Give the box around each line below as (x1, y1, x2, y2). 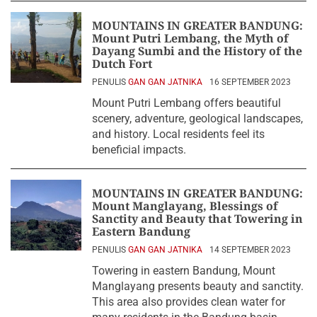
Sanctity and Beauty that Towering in (92, 211, 303, 226)
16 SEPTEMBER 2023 (209, 77, 291, 87)
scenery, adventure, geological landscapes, (92, 112, 303, 125)
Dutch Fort (92, 56, 152, 71)
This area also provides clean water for (92, 295, 285, 309)
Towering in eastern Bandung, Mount (92, 264, 275, 277)
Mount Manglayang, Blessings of (92, 198, 278, 214)
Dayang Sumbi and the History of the (92, 43, 302, 59)
